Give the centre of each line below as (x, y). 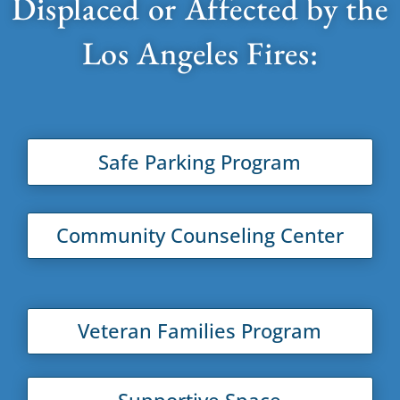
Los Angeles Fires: (200, 54)
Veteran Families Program (200, 331)
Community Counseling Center (200, 235)
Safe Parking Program (200, 162)
